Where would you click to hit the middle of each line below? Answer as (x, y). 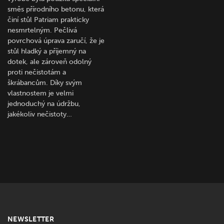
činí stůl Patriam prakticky (48, 19)
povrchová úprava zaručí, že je (56, 40)
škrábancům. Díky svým (45, 82)
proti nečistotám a (37, 72)
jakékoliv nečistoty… (40, 114)
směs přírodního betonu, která (56, 9)
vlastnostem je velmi (40, 93)
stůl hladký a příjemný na (47, 51)
